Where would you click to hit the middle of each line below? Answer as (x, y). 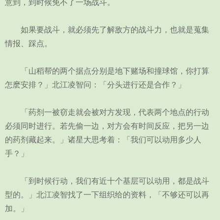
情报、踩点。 (28, 43)
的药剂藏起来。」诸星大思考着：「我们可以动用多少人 (103, 140)
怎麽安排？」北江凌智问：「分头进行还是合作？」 (95, 85)
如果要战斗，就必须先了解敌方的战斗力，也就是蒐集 (107, 30)
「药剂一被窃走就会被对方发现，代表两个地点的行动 (107, 112)
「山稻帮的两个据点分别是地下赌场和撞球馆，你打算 (107, 71)
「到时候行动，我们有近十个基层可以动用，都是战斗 (107, 181)
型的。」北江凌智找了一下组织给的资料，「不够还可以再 (107, 195)
